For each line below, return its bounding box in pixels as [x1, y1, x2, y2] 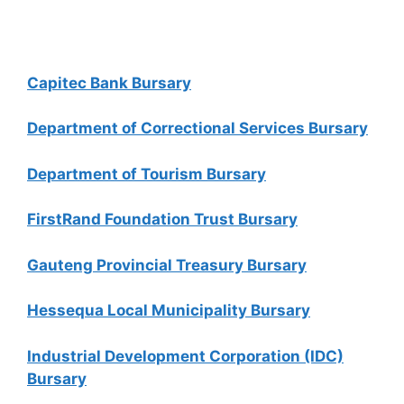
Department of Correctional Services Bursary [27, 119, 368, 137]
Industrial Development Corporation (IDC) [27, 346, 344, 365]
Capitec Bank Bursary [27, 73, 191, 92]
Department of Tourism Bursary [27, 164, 266, 183]
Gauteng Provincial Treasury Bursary [27, 255, 307, 274]
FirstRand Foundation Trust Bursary [27, 210, 298, 228]
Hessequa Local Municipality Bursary [27, 301, 310, 319]
